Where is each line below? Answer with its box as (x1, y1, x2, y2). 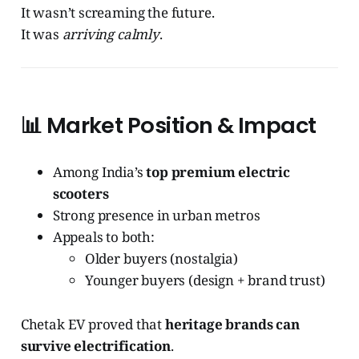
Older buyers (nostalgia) (84, 249, 238, 268)
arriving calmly (62, 25, 159, 44)
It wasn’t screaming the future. (20, 3, 215, 22)
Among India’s (52, 163, 147, 182)
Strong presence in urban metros (52, 206, 260, 225)
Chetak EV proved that (20, 315, 165, 334)
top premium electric (146, 163, 290, 182)
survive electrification (20, 337, 171, 356)
